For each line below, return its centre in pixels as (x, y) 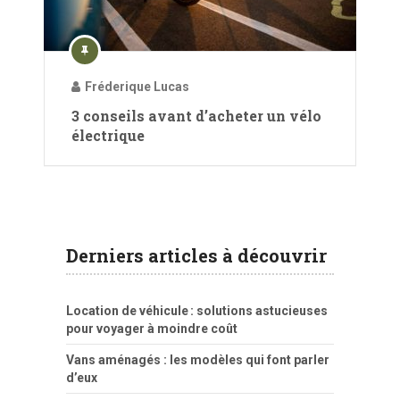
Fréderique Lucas (137, 86)
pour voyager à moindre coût (152, 328)
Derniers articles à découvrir (196, 255)
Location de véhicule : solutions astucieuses (197, 310)
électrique (108, 135)
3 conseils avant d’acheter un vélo (196, 115)
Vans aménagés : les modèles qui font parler (198, 359)
